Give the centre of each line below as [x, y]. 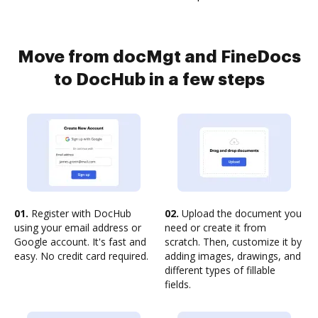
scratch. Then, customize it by [233, 242]
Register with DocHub [80, 213]
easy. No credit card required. [81, 256]
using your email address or [78, 227]
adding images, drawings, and [233, 256]
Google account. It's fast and [80, 242]
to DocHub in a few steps [159, 79]
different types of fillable [220, 270]
